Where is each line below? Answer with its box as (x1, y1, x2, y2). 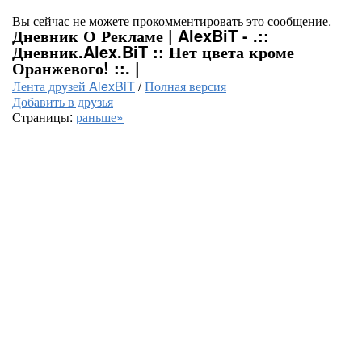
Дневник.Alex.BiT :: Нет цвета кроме (12, 40, 294, 63)
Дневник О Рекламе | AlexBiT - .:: (12, 23, 269, 47)
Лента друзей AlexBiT (12, 77, 135, 95)
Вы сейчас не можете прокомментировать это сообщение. (12, 11, 331, 30)
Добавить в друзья (12, 92, 113, 111)
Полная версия (145, 77, 226, 95)
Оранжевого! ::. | (12, 56, 140, 79)
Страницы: (12, 107, 76, 126)
